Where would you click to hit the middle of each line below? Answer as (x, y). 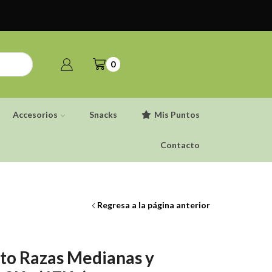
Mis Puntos (177, 114)
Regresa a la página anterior (154, 205)
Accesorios (35, 114)
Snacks (103, 114)
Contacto (180, 145)
